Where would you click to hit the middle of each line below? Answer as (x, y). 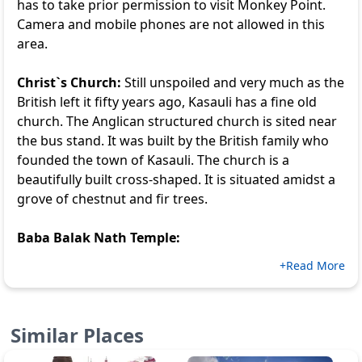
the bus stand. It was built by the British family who (173, 141)
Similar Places (77, 335)
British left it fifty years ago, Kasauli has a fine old (167, 102)
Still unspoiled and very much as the (234, 82)
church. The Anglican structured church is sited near (177, 121)
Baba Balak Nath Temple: (99, 238)
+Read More (312, 265)
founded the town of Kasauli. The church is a (153, 160)
